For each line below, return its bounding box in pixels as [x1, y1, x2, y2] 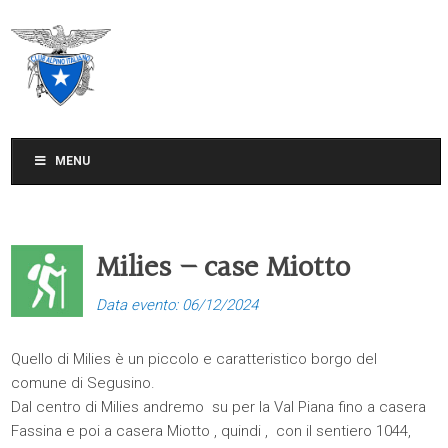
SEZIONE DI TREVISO [111, 65, 249, 84]
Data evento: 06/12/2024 [96, 296, 259, 314]
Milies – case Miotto [96, 245, 351, 293]
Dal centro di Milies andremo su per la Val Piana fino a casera [11, 398, 427, 416]
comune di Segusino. [11, 374, 156, 392]
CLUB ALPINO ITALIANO [111, 47, 266, 66]
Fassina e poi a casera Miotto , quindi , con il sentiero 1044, [11, 422, 412, 440]
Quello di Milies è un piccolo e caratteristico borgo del [11, 350, 378, 368]
